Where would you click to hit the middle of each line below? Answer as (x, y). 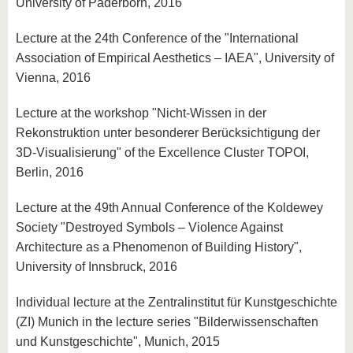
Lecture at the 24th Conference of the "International (157, 38)
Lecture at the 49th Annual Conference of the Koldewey (169, 208)
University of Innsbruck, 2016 (97, 267)
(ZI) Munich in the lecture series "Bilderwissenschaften (167, 322)
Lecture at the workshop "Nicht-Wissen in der (141, 113)
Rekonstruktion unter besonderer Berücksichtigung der (168, 133)
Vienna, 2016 (53, 78)
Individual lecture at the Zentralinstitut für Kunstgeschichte (176, 302)
